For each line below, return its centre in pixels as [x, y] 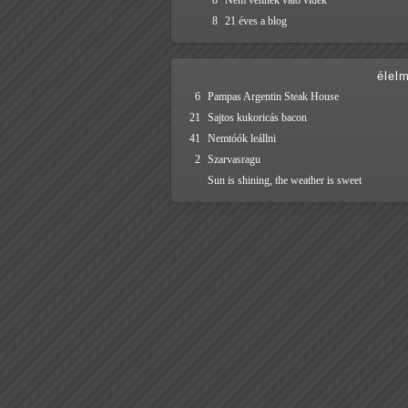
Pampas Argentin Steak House [273, 97]
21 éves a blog [256, 21]
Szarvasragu [234, 160]
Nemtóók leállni [242, 139]
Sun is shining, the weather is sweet [285, 181]
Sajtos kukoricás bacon [257, 118]
